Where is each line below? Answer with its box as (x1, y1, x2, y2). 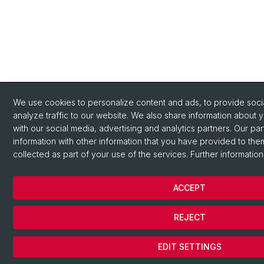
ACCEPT (173, 183, 206, 193)
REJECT (173, 212, 206, 222)
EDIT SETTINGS (157, 242, 222, 252)
